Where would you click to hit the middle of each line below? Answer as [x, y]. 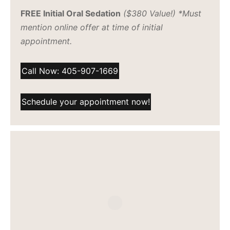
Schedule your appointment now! [86, 101]
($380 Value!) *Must [162, 14]
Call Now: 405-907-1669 [70, 71]
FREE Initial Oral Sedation [71, 14]
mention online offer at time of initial [92, 27]
